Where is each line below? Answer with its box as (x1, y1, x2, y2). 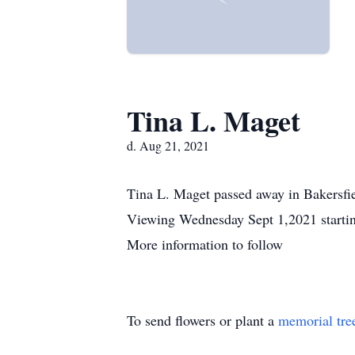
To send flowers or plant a (127, 311, 278, 330)
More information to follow (127, 235, 283, 254)
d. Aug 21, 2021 (127, 137, 209, 154)
